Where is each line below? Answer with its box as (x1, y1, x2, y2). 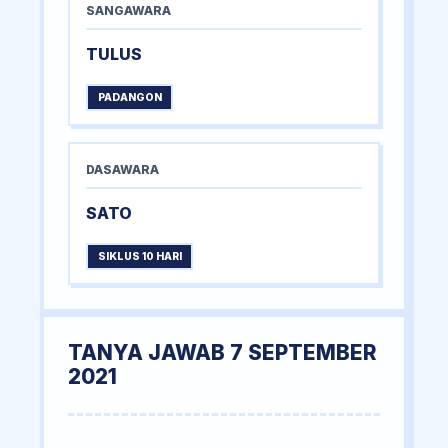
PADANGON (97, 91, 162, 105)
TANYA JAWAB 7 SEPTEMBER (68, 340, 376, 366)
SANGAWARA (86, 3, 171, 19)
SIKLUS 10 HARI (97, 250, 182, 264)
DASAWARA (86, 162, 159, 178)
